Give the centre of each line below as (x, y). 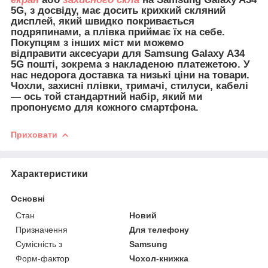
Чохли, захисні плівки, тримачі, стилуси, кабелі (130, 86)
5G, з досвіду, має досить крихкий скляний (118, 10)
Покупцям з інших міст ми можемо (97, 42)
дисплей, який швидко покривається (103, 21)
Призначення (42, 229)
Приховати (34, 134)
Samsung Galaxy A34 (194, 53)
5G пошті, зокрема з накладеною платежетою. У (130, 64)
